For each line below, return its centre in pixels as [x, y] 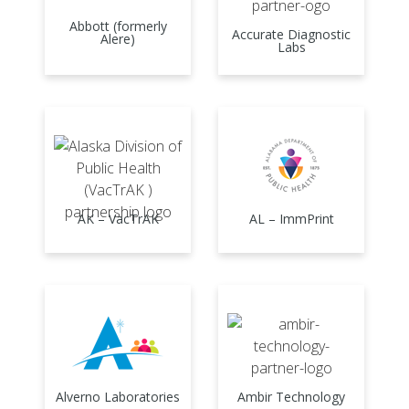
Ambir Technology [291, 396]
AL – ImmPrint [291, 218]
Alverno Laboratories [118, 396]
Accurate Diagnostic [291, 34]
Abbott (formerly [118, 26]
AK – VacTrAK [118, 218]
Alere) [118, 39]
